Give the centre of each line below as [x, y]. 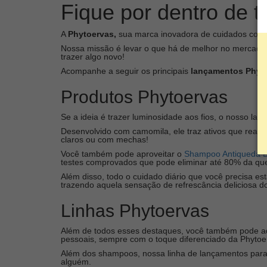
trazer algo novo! [93, 56]
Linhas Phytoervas [135, 210]
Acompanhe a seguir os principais [126, 71]
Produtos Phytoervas [144, 97]
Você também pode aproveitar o [122, 153]
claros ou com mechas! [105, 139]
